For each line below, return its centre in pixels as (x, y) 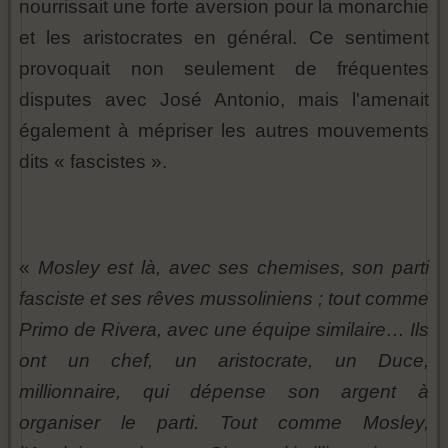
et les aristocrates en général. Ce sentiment (224, 38)
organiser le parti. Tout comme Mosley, (224, 423)
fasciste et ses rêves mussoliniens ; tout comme (224, 299)
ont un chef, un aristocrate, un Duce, (224, 361)
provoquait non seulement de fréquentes (224, 69)
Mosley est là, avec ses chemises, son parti (233, 268)
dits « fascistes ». (93, 162)
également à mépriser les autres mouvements (224, 131)
